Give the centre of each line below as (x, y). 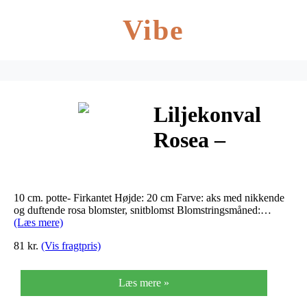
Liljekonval (207, 115)
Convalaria (206, 165)
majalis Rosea (218, 191)
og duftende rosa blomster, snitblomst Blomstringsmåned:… (143, 210)
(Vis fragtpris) (71, 245)
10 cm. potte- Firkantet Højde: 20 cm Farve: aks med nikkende (149, 197)
